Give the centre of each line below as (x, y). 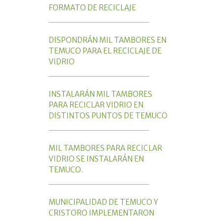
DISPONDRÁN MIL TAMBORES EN (108, 40)
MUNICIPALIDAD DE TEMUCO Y (103, 202)
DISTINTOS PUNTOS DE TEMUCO (108, 116)
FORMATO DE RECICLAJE (92, 8)
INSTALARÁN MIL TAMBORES (100, 94)
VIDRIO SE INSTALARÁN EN (96, 159)
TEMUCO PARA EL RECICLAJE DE (105, 51)
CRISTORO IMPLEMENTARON (101, 213)
